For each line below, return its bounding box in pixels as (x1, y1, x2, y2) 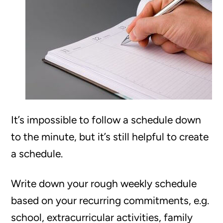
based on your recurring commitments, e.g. (11, 194, 210, 207)
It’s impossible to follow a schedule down (11, 113, 202, 126)
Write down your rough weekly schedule (11, 177, 197, 190)
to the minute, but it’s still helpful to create (11, 130, 209, 143)
